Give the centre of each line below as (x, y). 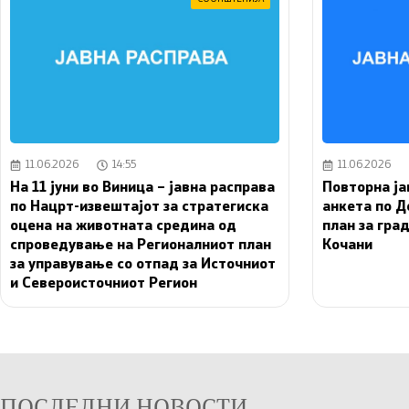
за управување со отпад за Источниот (143, 264)
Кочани (348, 245)
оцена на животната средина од (123, 226)
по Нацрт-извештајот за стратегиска (139, 207)
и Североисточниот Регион (104, 283)
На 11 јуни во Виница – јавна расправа (142, 188)
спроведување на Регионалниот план (141, 245)
